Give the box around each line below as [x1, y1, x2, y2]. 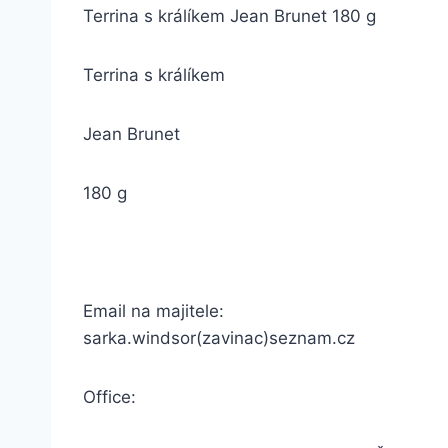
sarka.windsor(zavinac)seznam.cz [83, 328, 355, 348]
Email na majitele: [83, 301, 224, 321]
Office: [83, 387, 136, 407]
